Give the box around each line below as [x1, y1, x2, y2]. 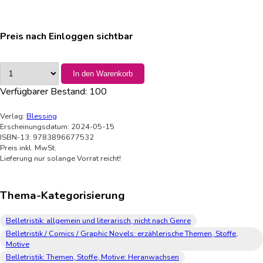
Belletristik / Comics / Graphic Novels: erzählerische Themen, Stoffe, [6, 228, 238, 239]
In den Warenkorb [73, 69, 133, 79]
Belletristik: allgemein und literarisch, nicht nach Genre [6, 215, 191, 226]
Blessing [26, 111, 57, 122]
